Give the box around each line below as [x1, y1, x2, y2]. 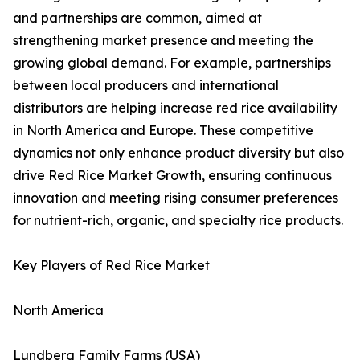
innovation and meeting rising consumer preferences [13, 190, 338, 207]
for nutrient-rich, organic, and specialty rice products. [13, 212, 343, 229]
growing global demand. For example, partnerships [13, 55, 331, 72]
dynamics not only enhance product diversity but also [13, 145, 344, 162]
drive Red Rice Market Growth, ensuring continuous [13, 167, 332, 184]
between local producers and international [13, 77, 279, 94]
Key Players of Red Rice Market [13, 257, 210, 274]
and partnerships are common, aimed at [13, 10, 262, 27]
